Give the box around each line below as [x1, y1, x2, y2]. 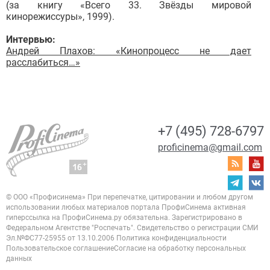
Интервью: [6, 34, 55, 46]
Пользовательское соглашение [6, 244, 114, 253]
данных [6, 254, 32, 263]
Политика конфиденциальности [116, 234, 227, 243]
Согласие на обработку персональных [114, 244, 246, 253]
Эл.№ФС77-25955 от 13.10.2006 [6, 234, 115, 243]
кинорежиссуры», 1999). [6, 11, 115, 23]
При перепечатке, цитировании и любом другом [86, 193, 253, 202]
